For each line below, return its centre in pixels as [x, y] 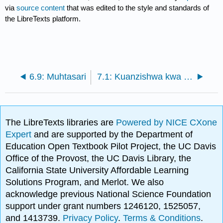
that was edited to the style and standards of [137, 8]
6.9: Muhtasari [58, 77]
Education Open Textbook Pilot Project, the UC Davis [111, 147]
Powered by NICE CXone [167, 123]
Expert [20, 135]
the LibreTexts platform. [43, 19]
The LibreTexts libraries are [61, 123]
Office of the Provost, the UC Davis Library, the [99, 159]
